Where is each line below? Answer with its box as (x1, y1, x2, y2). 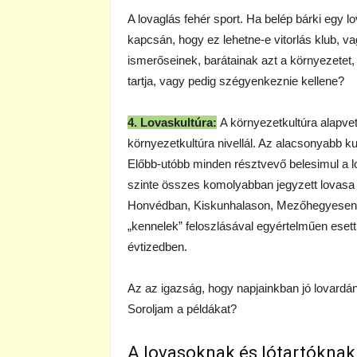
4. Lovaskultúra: (127, 116, 217, 129)
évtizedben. (127, 240, 187, 253)
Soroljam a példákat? (127, 302, 237, 316)
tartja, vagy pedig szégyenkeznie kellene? (127, 74, 344, 88)
